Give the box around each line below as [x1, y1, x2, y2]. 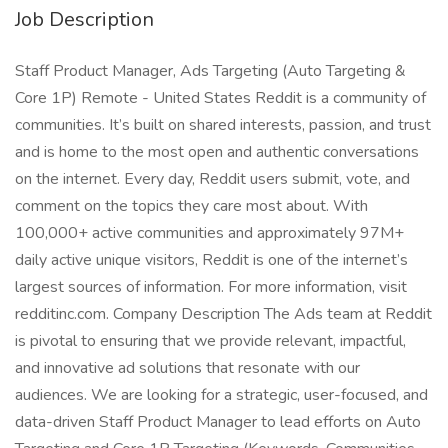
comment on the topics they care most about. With [15, 195, 368, 217]
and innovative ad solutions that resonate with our [15, 357, 360, 379]
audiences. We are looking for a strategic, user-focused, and [15, 384, 428, 406]
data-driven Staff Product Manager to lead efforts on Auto [15, 411, 421, 433]
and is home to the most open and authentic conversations [15, 141, 419, 163]
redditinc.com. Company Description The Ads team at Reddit [15, 303, 432, 325]
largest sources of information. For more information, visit [15, 276, 407, 298]
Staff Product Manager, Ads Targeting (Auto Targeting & [15, 60, 406, 82]
